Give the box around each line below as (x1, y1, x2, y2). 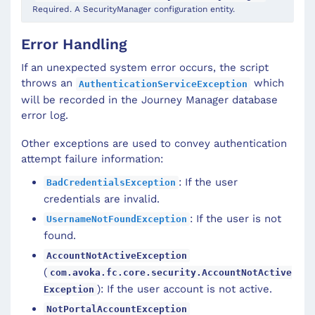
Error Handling (21, 35, 127, 53)
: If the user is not (190, 212, 281, 225)
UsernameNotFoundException (46, 214, 187, 225)
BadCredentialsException (46, 177, 176, 188)
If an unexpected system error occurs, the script (21, 61, 269, 75)
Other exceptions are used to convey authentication (21, 136, 287, 150)
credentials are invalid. (44, 192, 160, 205)
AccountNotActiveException (46, 250, 187, 262)
